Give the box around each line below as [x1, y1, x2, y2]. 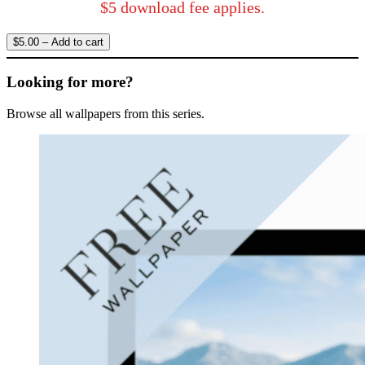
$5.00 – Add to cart [13, 35, 103, 48]
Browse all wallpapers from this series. [7, 107, 204, 121]
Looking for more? [7, 73, 134, 91]
